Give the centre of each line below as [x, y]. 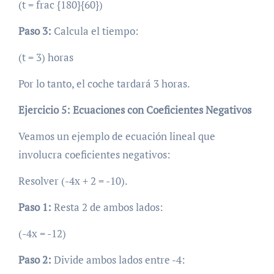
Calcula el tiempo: [95, 31]
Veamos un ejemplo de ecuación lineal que [117, 136]
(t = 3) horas [46, 57]
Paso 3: [35, 31]
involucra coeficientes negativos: [94, 155]
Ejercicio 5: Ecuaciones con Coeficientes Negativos [135, 110]
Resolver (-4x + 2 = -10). [73, 181]
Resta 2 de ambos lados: [107, 207]
